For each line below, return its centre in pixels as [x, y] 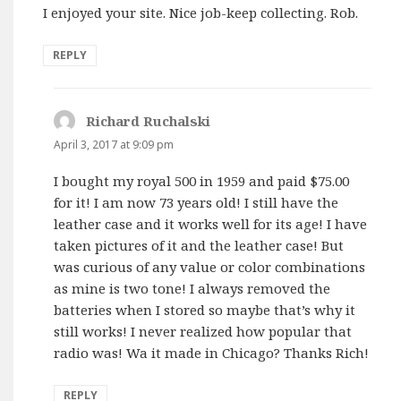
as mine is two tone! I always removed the [192, 289]
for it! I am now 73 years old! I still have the [196, 203]
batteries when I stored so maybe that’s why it [205, 310]
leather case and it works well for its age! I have [211, 224]
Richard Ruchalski [149, 121]
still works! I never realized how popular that [203, 332]
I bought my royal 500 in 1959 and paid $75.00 [202, 181]
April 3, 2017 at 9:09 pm [114, 145]
